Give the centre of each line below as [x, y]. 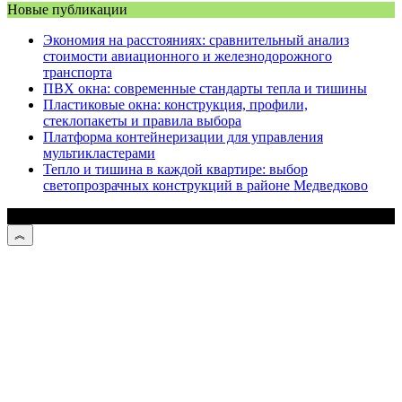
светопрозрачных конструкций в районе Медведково [205, 185]
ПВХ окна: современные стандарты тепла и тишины [205, 88]
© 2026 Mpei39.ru [60, 215]
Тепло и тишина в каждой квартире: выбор [175, 169]
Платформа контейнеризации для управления [183, 136]
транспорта [78, 72]
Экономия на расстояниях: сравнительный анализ [196, 39]
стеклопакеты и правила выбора [142, 120]
